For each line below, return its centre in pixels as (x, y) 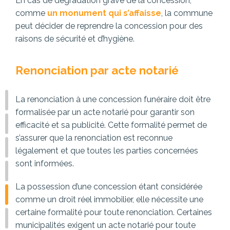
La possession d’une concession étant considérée (109, 187)
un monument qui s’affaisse (104, 13)
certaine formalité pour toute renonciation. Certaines (114, 213)
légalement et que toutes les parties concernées (107, 151)
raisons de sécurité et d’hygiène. (75, 39)
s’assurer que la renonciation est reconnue (94, 138)
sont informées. (45, 164)
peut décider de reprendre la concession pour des (109, 26)
